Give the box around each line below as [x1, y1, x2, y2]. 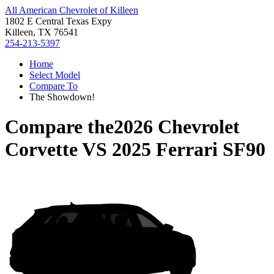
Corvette [5, 138, 78, 161]
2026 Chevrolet [114, 116, 240, 138]
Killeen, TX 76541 [5, 27, 78, 37]
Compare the [5, 116, 114, 138]
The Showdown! [29, 92, 95, 102]
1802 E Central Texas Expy [5, 16, 112, 26]
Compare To [29, 81, 78, 91]
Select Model [29, 70, 80, 80]
